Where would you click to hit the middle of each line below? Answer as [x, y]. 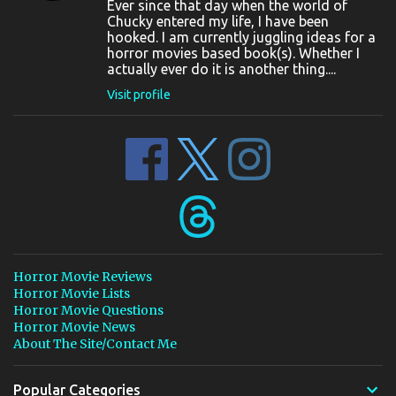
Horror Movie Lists [72, 293]
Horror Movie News [74, 327]
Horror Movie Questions [88, 310]
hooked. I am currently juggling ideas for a [241, 37]
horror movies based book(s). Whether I [233, 53]
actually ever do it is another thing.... [221, 69]
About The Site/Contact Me [95, 343]
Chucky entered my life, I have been [218, 21]
